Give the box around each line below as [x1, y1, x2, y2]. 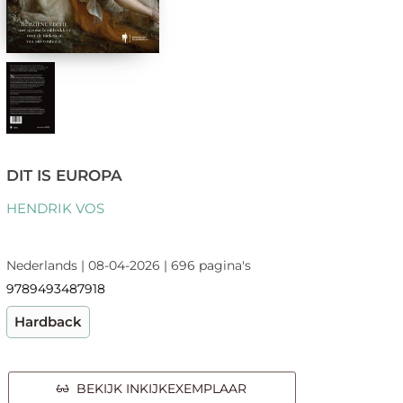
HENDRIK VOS [5, 200, 104, 218]
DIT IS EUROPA [5, 166, 122, 185]
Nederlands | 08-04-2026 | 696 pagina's [5, 257, 251, 274]
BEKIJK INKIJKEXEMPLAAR [69, 381, 247, 398]
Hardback [13, 313, 82, 331]
